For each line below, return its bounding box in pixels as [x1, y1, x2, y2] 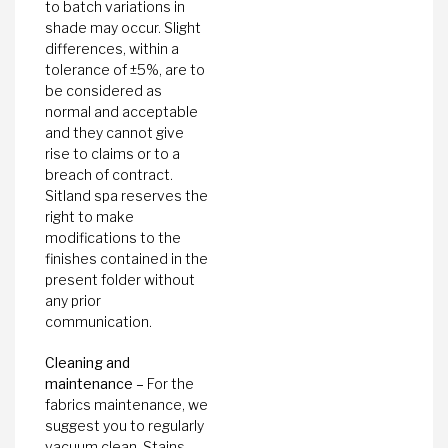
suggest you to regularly [45, 417, 204, 435]
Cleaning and [45, 354, 130, 372]
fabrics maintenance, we [45, 396, 208, 414]
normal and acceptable [45, 103, 198, 121]
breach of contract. [45, 166, 173, 184]
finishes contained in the [45, 250, 208, 268]
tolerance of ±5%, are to [45, 61, 205, 79]
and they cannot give [45, 124, 184, 142]
